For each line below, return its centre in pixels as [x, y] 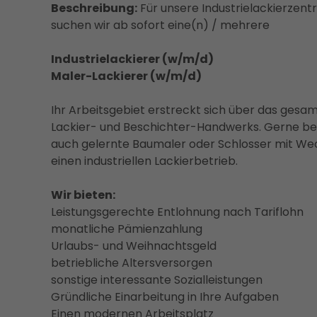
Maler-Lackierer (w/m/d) [126, 76]
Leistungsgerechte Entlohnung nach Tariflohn [177, 212]
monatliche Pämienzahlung [127, 229]
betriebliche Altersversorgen [132, 263]
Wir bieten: [83, 195]
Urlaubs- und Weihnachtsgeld [134, 246]
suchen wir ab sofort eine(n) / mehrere [160, 25]
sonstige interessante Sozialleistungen [157, 279]
